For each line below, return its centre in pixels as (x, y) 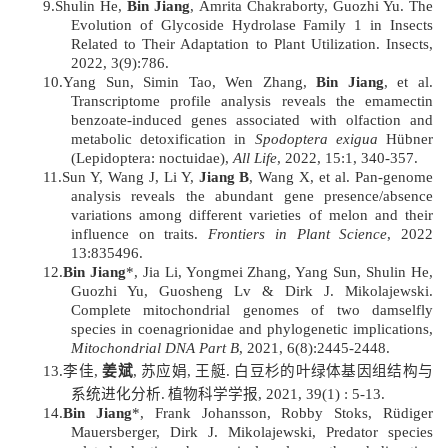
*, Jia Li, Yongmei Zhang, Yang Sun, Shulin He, (279, 272)
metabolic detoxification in (163, 139)
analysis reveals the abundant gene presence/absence (252, 196)
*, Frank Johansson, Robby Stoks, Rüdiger (282, 413)
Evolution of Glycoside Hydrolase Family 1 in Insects (252, 25)
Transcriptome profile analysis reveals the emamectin (252, 101)
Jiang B (224, 177)
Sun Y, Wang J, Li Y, (130, 177)
